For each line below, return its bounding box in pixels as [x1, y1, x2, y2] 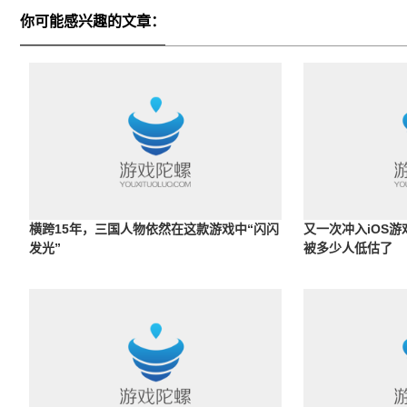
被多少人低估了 [303, 241, 392, 255]
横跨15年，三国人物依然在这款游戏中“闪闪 [29, 222, 279, 236]
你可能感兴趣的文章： [20, 14, 165, 29]
